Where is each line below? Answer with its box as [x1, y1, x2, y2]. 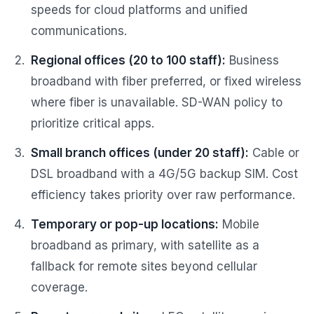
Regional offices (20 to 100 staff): [31, 53, 226, 68]
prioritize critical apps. [31, 116, 154, 131]
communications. [31, 24, 127, 39]
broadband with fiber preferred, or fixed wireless [31, 74, 301, 89]
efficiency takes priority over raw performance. [31, 188, 295, 203]
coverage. [31, 280, 88, 295]
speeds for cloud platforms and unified [31, 3, 247, 18]
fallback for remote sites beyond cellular [31, 259, 257, 274]
